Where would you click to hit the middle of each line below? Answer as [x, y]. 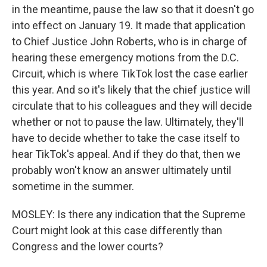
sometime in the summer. [73, 186]
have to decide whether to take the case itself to [126, 138]
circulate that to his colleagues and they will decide [132, 106]
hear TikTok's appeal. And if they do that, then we [126, 154]
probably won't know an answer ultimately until [122, 170]
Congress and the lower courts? [88, 246]
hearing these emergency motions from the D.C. [125, 58]
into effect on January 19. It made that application [129, 25]
